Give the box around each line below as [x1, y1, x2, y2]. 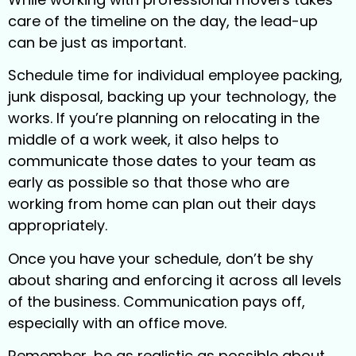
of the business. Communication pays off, [8, 291, 305, 311]
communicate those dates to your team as [8, 151, 316, 172]
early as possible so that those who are [8, 172, 289, 193]
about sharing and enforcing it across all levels [8, 269, 342, 290]
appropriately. [8, 215, 107, 236]
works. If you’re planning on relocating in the [8, 108, 319, 129]
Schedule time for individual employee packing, [8, 65, 342, 86]
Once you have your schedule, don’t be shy [8, 248, 313, 269]
